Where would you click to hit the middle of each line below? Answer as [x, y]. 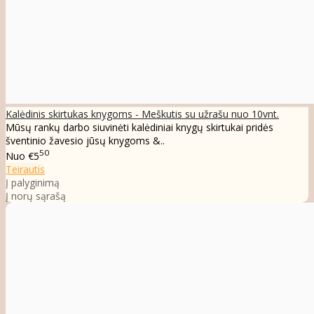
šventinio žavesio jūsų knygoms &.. [85, 141]
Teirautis [25, 170]
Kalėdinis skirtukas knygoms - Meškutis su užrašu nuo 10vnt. [142, 114]
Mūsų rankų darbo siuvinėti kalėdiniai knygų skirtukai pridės [139, 128]
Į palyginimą [33, 183]
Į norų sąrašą [36, 196]
